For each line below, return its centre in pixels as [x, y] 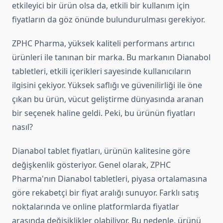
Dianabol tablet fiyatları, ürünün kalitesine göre [101, 151]
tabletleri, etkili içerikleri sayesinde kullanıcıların [102, 71]
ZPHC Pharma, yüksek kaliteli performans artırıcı [103, 44]
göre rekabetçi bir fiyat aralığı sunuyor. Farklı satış [106, 193]
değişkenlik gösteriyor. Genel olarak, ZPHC [91, 165]
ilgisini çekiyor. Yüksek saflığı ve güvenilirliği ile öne [107, 85]
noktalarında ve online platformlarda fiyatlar [96, 207]
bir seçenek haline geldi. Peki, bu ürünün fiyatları [104, 113]
